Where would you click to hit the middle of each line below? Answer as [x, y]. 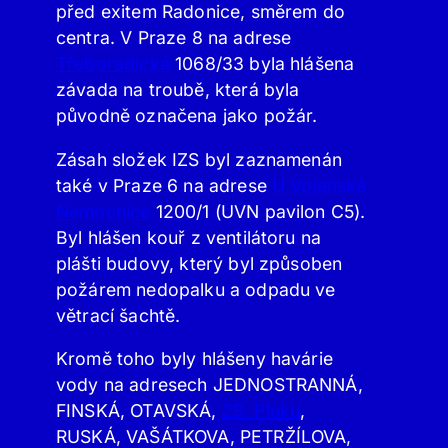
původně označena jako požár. [187, 116]
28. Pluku [261, 411]
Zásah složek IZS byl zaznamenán [199, 159]
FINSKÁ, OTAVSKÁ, [139, 411]
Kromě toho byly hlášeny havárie [194, 359]
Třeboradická [113, 64]
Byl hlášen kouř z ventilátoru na [189, 237]
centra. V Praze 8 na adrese [174, 38]
